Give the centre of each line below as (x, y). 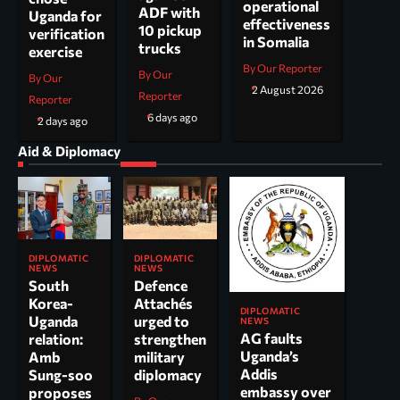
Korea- (51, 303)
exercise (55, 52)
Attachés (163, 304)
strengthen (170, 339)
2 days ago (62, 121)
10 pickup (170, 30)
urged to (162, 321)
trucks (160, 48)
